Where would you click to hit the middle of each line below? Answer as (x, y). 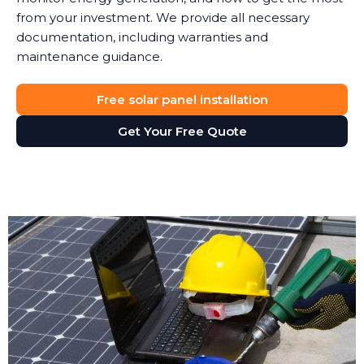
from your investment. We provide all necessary (163, 18)
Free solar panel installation (182, 100)
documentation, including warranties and (142, 37)
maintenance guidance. (89, 57)
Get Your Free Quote (182, 132)
